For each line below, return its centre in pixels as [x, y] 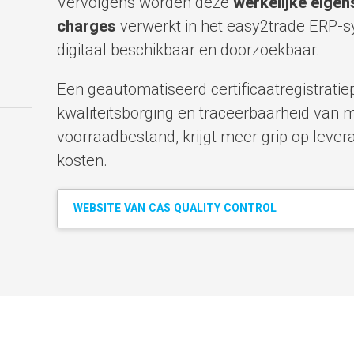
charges [86, 26]
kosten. [82, 160]
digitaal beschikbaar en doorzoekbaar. [188, 50]
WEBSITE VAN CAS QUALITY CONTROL [175, 208]
